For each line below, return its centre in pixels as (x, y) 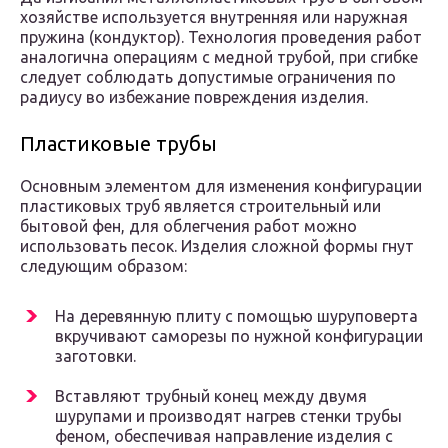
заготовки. (95, 356)
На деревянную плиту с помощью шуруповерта (236, 316)
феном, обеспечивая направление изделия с (224, 436)
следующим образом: (103, 266)
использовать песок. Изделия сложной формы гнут (217, 246)
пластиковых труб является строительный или (200, 206)
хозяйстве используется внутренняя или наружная (214, 17)
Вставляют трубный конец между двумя (211, 396)
